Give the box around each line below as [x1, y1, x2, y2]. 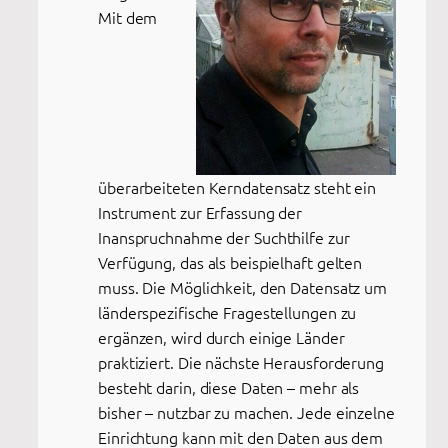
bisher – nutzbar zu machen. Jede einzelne [98, 400, 395, 423]
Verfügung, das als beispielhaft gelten [98, 250, 363, 273]
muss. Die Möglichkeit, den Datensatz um [98, 275, 388, 298]
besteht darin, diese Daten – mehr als [98, 375, 360, 398]
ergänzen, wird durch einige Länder [98, 325, 345, 348]
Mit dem [98, 5, 158, 28]
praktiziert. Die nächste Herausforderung [98, 350, 384, 373]
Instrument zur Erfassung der [98, 200, 303, 223]
